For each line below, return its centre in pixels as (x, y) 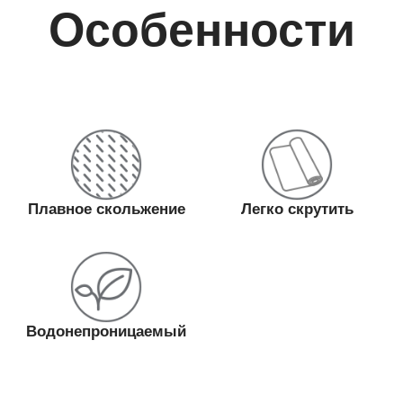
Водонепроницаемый (106, 332)
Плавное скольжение (106, 209)
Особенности (201, 29)
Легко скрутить (297, 209)
